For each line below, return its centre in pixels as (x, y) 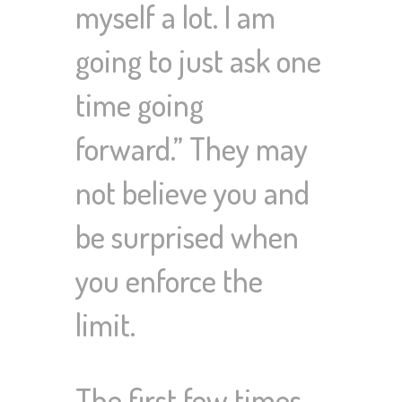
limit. (105, 324)
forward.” (129, 149)
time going (140, 105)
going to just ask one (198, 61)
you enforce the (169, 280)
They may (245, 149)
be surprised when (187, 236)
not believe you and (192, 192)
